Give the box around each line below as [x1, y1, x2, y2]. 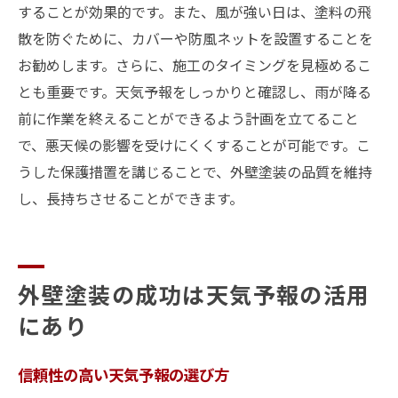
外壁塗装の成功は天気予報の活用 [18, 277, 370, 310]
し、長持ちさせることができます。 [18, 187, 243, 209]
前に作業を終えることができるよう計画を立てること [18, 107, 359, 129]
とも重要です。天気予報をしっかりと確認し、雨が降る [18, 81, 371, 102]
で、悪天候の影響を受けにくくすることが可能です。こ [18, 134, 370, 155]
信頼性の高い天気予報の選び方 [18, 362, 229, 386]
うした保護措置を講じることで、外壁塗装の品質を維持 [18, 161, 372, 182]
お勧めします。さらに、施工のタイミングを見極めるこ [18, 54, 371, 76]
